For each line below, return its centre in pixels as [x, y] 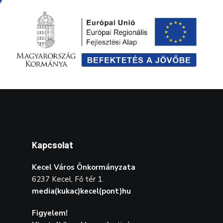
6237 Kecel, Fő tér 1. [68, 179]
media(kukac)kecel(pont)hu [81, 191]
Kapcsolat [53, 145]
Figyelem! [50, 213]
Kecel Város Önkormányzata [84, 167]
